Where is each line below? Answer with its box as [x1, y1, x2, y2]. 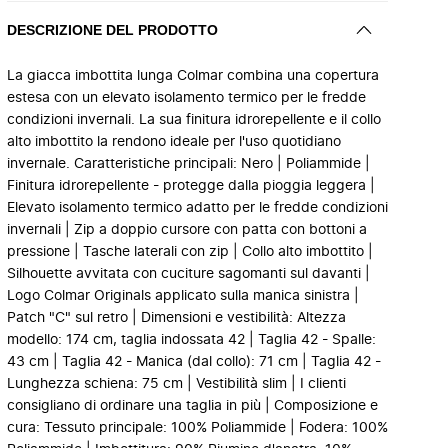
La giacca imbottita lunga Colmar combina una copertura [7, 69, 379, 83]
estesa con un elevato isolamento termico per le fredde [7, 91, 366, 105]
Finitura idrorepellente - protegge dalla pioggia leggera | [7, 179, 375, 193]
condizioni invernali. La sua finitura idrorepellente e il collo [7, 113, 381, 127]
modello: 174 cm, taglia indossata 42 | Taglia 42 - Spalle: [7, 333, 376, 347]
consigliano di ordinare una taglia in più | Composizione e [7, 399, 378, 413]
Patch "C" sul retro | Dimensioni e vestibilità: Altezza [7, 311, 346, 325]
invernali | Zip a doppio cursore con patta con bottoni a [7, 223, 367, 237]
